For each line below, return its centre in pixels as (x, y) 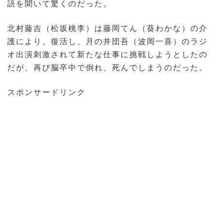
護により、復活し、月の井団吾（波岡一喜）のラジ (108, 42)
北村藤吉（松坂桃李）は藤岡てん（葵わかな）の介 (108, 29)
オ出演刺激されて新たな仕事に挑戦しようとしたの (108, 55)
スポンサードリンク (46, 93)
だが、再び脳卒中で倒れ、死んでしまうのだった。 (108, 68)
